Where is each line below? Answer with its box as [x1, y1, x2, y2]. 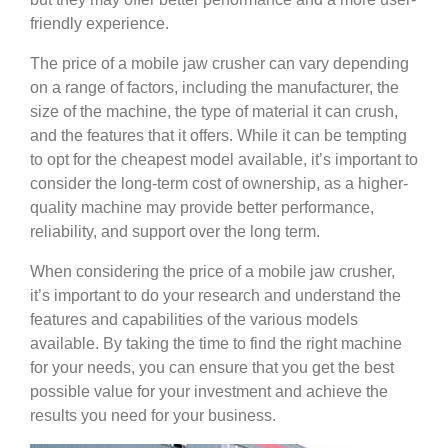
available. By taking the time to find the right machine [30, 335, 402, 352]
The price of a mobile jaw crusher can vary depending [30, 55, 409, 72]
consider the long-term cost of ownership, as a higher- [30, 175, 408, 192]
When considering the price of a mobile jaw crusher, [30, 263, 395, 280]
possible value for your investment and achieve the [30, 383, 388, 400]
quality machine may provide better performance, [30, 199, 374, 216]
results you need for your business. [30, 407, 276, 424]
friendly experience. [30, 15, 169, 32]
